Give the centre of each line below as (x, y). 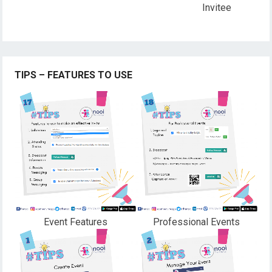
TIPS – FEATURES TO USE (74, 75)
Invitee (216, 7)
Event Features (75, 222)
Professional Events (197, 222)
